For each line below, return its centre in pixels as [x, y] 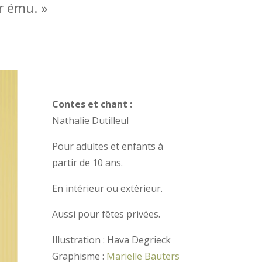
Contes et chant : [92, 104]
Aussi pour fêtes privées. [106, 214]
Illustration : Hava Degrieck [112, 240]
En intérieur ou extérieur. [108, 189]
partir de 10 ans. [88, 163]
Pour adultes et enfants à [108, 146]
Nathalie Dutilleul [91, 121]
